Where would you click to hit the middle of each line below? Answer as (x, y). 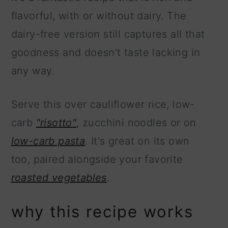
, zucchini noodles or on (136, 123)
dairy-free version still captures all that (108, 34)
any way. (33, 71)
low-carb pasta (48, 141)
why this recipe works (102, 212)
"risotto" (56, 123)
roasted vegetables (59, 178)
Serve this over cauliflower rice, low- (103, 105)
